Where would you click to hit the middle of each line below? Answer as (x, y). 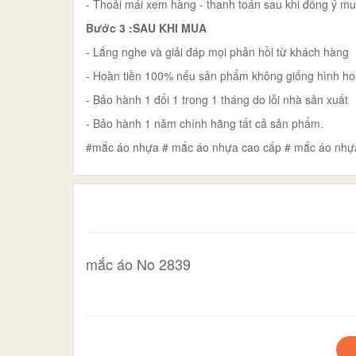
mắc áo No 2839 (138, 263)
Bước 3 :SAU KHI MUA (146, 27)
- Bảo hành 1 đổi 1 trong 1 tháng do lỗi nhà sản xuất (217, 99)
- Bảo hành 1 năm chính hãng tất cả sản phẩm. (205, 123)
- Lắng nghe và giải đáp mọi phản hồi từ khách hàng (217, 51)
